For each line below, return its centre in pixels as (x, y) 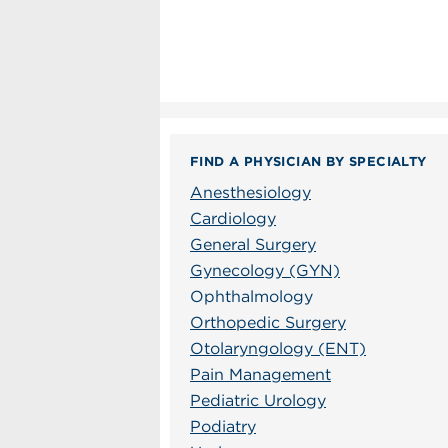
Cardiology (233, 218)
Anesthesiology (250, 192)
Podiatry (223, 426)
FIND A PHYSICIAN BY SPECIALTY (308, 161)
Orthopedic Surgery (268, 322)
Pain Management (260, 374)
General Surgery (253, 244)
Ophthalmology (251, 296)
